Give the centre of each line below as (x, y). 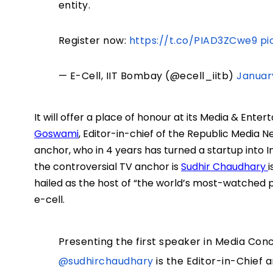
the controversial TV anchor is (108, 167)
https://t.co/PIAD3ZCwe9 (193, 41)
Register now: (94, 41)
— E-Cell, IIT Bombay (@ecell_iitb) (147, 76)
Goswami (56, 134)
